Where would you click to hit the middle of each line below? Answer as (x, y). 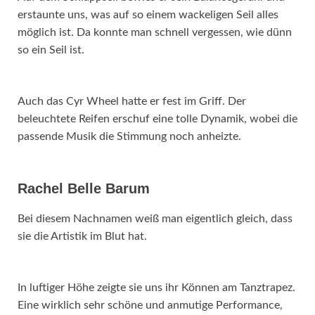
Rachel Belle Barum (84, 189)
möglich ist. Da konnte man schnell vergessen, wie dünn (155, 33)
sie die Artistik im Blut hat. (82, 237)
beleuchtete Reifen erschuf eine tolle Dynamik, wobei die (157, 119)
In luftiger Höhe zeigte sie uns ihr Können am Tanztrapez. (156, 288)
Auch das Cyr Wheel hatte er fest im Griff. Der (132, 102)
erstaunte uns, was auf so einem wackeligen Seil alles (148, 15)
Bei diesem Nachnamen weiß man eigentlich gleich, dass (155, 219)
